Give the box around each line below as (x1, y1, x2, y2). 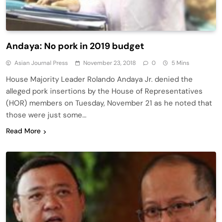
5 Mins (171, 59, 189, 67)
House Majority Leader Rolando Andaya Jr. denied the (6, 74, 193, 85)
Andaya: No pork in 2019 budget (6, 40, 144, 53)
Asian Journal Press (14, 59, 68, 67)
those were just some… (6, 110, 86, 120)
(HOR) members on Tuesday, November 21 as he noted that (6, 98, 212, 109)
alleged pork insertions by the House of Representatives (6, 86, 203, 97)
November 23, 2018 (83, 59, 136, 67)
